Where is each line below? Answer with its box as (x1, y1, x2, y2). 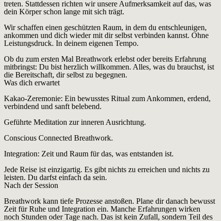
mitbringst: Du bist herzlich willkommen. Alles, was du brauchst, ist (4, 63, 214, 72)
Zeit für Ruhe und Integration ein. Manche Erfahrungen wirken (4, 205, 200, 214)
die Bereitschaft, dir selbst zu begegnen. (4, 71, 127, 79)
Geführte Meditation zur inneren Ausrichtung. (4, 118, 146, 127)
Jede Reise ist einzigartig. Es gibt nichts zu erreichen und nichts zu (4, 165, 210, 174)
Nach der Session (4, 181, 58, 190)
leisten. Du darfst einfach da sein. (4, 173, 107, 182)
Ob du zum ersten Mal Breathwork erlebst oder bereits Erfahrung (4, 55, 206, 64)
